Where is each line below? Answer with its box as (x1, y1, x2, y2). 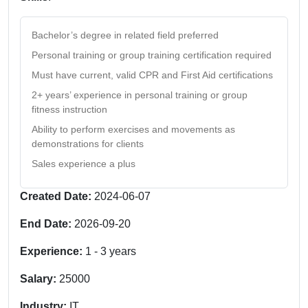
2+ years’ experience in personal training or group (32, 89, 247, 100)
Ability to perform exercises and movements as (32, 123, 235, 135)
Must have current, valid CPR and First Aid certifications (32, 69, 273, 80)
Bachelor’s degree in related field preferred (32, 29, 219, 41)
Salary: (20, 272, 59, 285)
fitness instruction (32, 103, 107, 115)
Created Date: (20, 190, 94, 202)
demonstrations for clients (32, 137, 144, 149)
